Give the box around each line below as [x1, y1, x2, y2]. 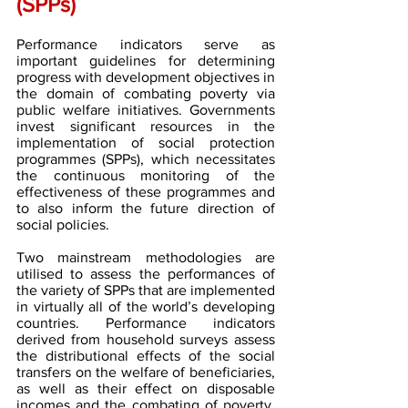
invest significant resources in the [16, 118, 275, 134]
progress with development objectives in [16, 69, 275, 85]
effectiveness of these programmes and [16, 184, 275, 199]
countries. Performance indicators [16, 315, 275, 331]
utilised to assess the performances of [16, 266, 275, 281]
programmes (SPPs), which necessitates [16, 151, 275, 167]
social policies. [16, 217, 109, 232]
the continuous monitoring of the [16, 168, 275, 183]
